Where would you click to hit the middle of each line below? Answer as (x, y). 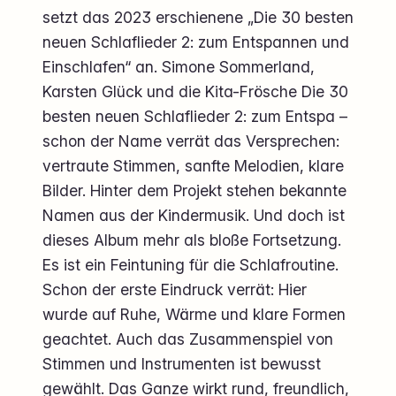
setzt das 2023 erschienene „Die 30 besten (198, 17)
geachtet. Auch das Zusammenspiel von (188, 339)
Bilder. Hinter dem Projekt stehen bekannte (194, 190)
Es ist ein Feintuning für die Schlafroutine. (190, 264)
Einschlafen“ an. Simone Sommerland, (179, 66)
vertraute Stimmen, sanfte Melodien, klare (193, 165)
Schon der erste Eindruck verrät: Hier (175, 289)
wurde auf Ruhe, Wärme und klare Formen (194, 314)
